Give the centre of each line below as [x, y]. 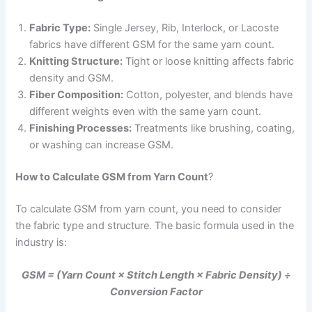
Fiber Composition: [77, 95]
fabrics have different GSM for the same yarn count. [152, 45]
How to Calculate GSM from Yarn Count [112, 177]
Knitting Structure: [76, 62]
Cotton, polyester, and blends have [208, 95]
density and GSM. [72, 78]
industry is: [41, 242]
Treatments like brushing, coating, [213, 128]
